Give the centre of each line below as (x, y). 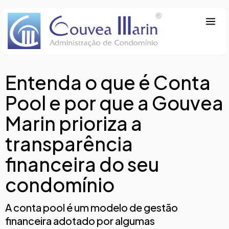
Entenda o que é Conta (108, 82)
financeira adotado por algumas (80, 220)
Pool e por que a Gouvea (114, 102)
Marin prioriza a (74, 123)
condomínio (60, 184)
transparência (69, 143)
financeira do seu (82, 164)
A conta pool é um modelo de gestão (91, 207)
